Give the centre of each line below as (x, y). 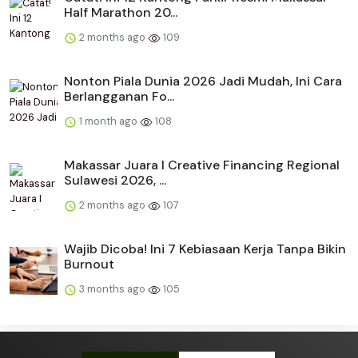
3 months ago (112, 289)
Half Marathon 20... (121, 13)
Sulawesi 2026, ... (115, 181)
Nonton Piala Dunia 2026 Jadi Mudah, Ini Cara (203, 82)
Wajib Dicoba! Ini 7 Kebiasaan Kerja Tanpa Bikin (205, 249)
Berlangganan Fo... (119, 97)
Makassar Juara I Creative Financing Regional (202, 165)
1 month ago (108, 121)
